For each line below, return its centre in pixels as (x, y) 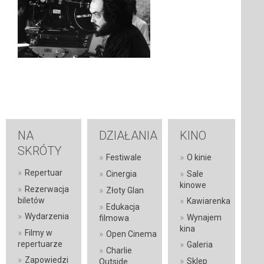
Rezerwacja (47, 189)
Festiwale (124, 157)
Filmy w (39, 233)
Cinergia (121, 174)
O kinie (199, 157)
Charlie (119, 250)
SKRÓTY (39, 151)
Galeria (200, 245)
